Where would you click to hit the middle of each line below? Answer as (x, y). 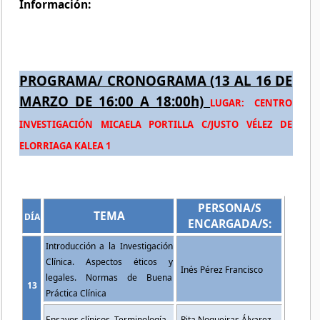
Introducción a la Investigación (109, 246)
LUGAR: (227, 102)
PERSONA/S (229, 207)
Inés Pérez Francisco (221, 269)
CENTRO (274, 102)
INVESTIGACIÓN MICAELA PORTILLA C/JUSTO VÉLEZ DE (156, 124)
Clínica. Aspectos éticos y (109, 261)
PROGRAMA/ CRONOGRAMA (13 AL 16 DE (156, 80)
